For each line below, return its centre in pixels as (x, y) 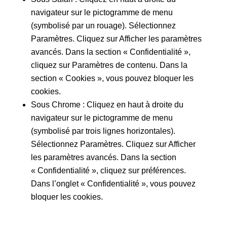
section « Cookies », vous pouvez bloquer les (112, 78)
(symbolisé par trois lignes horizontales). (103, 131)
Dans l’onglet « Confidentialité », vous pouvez (113, 184)
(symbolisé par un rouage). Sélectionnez (103, 26)
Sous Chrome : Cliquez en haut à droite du (107, 105)
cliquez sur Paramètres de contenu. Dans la (109, 65)
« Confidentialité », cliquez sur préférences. (108, 171)
